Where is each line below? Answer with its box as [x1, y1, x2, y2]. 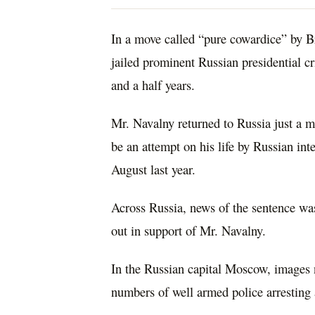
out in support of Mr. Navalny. [111, 221, 266, 239]
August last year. [111, 160, 195, 179]
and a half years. [111, 76, 195, 94]
